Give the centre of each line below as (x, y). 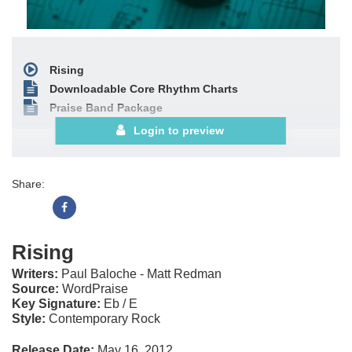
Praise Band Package (106, 108)
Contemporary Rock (103, 319)
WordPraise (93, 289)
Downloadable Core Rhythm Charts (144, 89)
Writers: (37, 274)
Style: (29, 319)
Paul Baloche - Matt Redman (141, 274)
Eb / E (119, 304)
